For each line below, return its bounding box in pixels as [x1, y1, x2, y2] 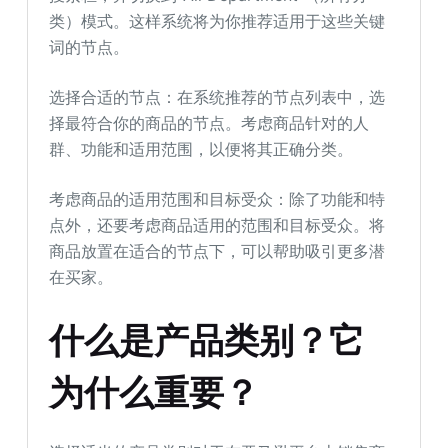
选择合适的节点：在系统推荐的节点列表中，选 [49, 87, 386, 107]
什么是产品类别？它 [49, 317, 365, 363]
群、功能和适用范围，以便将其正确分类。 [49, 139, 354, 159]
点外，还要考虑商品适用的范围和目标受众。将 [49, 215, 386, 235]
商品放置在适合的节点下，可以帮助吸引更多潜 [49, 241, 386, 261]
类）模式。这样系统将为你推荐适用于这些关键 [49, 11, 386, 31]
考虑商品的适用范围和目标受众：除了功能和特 [49, 189, 386, 209]
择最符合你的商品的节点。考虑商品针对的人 [49, 113, 370, 133]
